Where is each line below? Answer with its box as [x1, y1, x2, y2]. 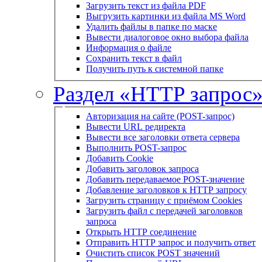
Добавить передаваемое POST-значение [86, 174, 244, 184]
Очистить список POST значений [86, 247, 220, 258]
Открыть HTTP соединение [86, 226, 196, 237]
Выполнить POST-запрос [86, 142, 187, 153]
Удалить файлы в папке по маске [86, 21, 217, 32]
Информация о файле [86, 42, 171, 53]
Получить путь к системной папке [86, 63, 223, 74]
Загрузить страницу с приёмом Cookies [86, 195, 242, 205]
